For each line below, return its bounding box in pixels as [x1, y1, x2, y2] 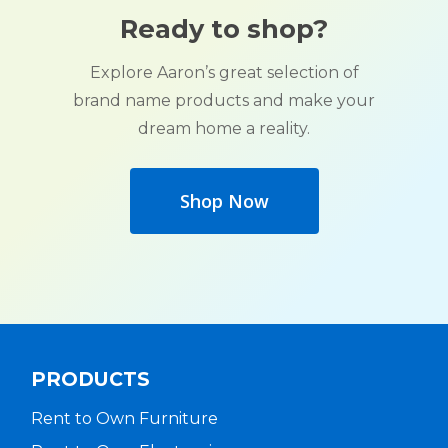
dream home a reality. [138, 119, 310, 139]
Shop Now [179, 189, 269, 214]
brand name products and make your [73, 91, 375, 111]
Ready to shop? [120, 13, 328, 45]
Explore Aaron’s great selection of [89, 63, 359, 83]
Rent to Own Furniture [30, 409, 218, 429]
